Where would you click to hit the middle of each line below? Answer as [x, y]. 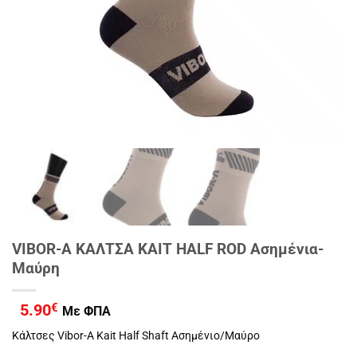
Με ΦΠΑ [86, 312]
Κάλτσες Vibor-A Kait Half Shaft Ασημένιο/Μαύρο [136, 335]
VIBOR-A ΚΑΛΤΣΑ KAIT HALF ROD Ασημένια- [168, 249]
